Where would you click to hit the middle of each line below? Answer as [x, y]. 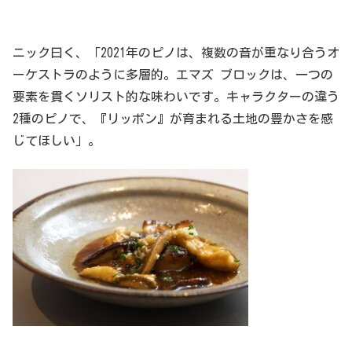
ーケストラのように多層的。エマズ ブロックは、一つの [173, 74]
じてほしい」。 [57, 140]
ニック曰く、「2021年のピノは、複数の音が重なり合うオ [176, 52]
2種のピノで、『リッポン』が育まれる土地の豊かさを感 [173, 118]
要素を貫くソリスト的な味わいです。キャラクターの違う [176, 96]
